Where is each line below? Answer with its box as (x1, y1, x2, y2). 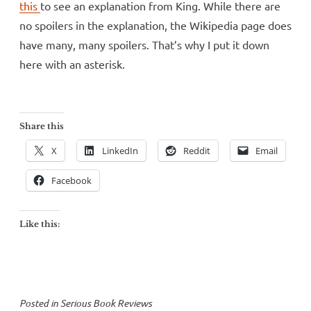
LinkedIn (102, 144, 138, 158)
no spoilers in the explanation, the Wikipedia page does (19, 18, 292, 33)
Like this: (19, 219, 60, 230)
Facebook (51, 174, 92, 187)
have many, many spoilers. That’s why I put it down (19, 37, 269, 52)
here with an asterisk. (19, 57, 125, 72)
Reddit (183, 144, 210, 158)
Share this (19, 121, 64, 132)
